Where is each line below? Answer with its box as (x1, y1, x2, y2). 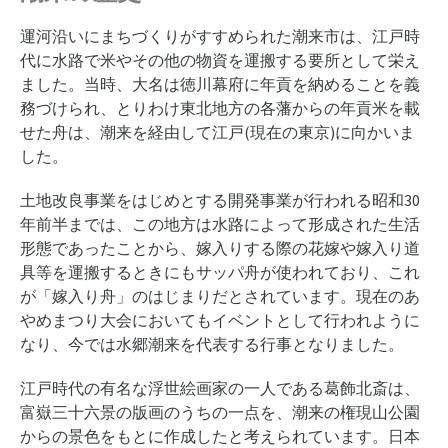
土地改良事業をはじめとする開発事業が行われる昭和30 (20, 190, 420, 210)
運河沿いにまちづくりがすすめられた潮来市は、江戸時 (20, 26, 420, 46)
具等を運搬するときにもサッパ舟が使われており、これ (20, 262, 420, 282)
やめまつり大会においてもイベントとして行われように (20, 310, 420, 330)
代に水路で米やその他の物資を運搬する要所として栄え (20, 50, 420, 70)
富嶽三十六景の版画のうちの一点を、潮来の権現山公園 (20, 402, 420, 422)
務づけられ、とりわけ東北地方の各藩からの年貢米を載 (20, 98, 420, 118)
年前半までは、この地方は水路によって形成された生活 (20, 214, 420, 234)
